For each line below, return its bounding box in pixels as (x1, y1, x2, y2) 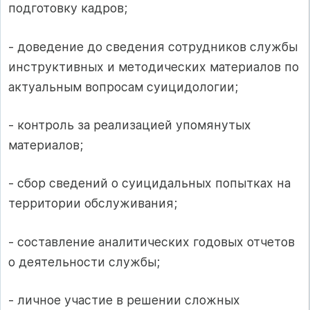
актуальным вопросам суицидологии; (8, 79, 238, 94)
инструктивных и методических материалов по (8, 59, 299, 74)
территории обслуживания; (8, 196, 177, 211)
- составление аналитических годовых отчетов (8, 234, 295, 249)
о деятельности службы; (8, 254, 160, 269)
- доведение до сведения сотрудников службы (8, 39, 298, 54)
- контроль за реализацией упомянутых (8, 118, 251, 133)
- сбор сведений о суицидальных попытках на (8, 176, 291, 191)
